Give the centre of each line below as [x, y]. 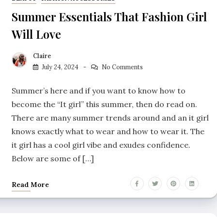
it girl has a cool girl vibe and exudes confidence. [101, 145]
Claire [42, 56]
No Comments [122, 67]
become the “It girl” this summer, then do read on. [104, 104]
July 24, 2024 [60, 67]
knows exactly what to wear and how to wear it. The [108, 131]
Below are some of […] [53, 158]
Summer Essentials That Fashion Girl [109, 16]
